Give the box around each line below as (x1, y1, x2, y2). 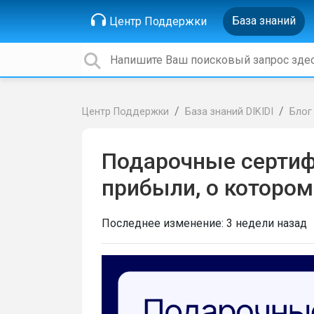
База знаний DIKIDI (185, 106, 273, 118)
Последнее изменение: (102, 217, 226, 230)
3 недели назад (226, 217, 307, 230)
